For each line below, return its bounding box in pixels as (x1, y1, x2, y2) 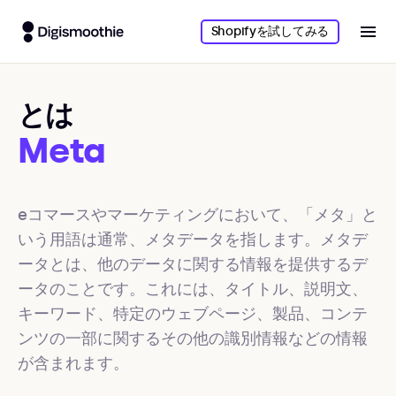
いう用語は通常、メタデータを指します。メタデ (18, 230, 368, 249)
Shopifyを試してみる (210, 23, 329, 39)
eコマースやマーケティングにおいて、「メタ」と (18, 205, 377, 225)
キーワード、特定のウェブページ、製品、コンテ (18, 304, 368, 324)
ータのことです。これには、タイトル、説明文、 (18, 279, 368, 299)
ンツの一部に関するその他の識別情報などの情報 (18, 329, 368, 348)
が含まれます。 (18, 354, 129, 373)
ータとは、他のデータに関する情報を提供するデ (18, 255, 368, 274)
